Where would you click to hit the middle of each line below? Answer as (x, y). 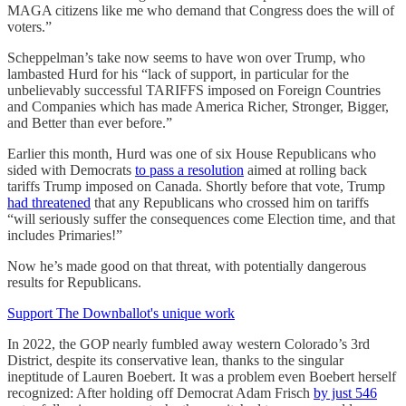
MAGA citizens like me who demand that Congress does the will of (201, 11)
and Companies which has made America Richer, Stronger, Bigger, (198, 107)
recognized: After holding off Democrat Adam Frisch (160, 393)
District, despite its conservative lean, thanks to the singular (175, 361)
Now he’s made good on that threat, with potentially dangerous (187, 266)
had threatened (49, 203)
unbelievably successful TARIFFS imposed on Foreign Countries (194, 91)
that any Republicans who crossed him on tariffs (230, 203)
